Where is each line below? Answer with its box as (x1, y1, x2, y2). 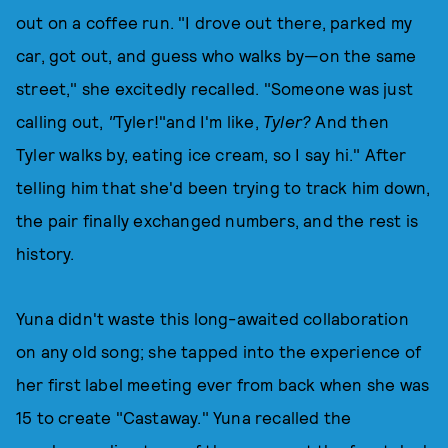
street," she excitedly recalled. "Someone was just (16, 78, 414, 98)
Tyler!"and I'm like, (114, 111, 264, 131)
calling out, (16, 111, 108, 131)
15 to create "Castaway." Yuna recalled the (16, 407, 352, 427)
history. (16, 243, 75, 263)
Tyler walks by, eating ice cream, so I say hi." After (16, 144, 407, 164)
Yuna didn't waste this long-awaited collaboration (16, 308, 409, 328)
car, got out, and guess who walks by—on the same (16, 45, 417, 65)
